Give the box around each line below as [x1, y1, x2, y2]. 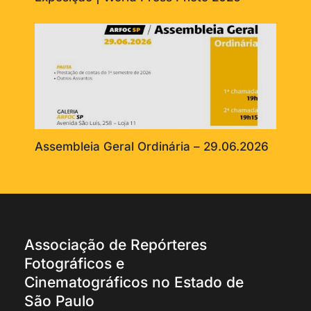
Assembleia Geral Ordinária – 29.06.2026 [35, 139, 269, 153]
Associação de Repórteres [24, 235, 207, 253]
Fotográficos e [24, 254, 124, 272]
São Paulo [24, 292, 94, 310]
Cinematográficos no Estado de [24, 273, 244, 291]
